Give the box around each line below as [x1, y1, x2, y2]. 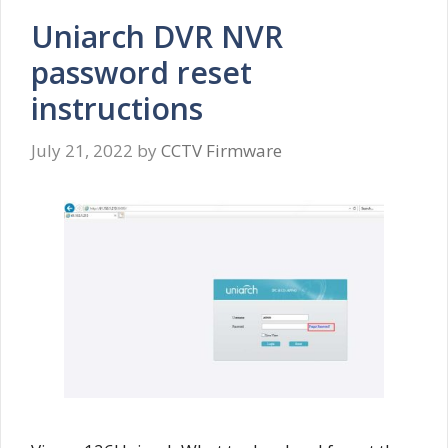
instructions [31, 88, 203, 130]
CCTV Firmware [161, 138, 282, 162]
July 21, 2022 [31, 138, 133, 162]
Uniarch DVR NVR [31, 16, 283, 58]
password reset [31, 52, 252, 94]
